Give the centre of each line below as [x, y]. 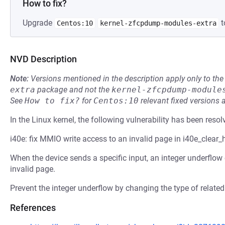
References [33, 208]
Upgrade [38, 23]
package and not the [73, 90]
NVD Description [43, 59]
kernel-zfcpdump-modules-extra [158, 23]
